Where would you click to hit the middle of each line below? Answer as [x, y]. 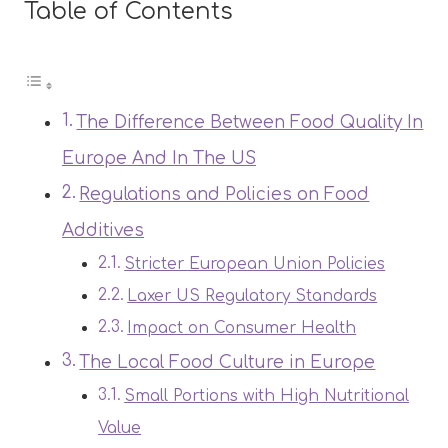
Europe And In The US [159, 158]
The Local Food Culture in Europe [227, 362]
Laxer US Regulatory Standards [252, 295]
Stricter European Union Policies [255, 263]
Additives [103, 230]
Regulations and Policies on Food [224, 194]
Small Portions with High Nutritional [267, 395]
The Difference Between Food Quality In [250, 122]
